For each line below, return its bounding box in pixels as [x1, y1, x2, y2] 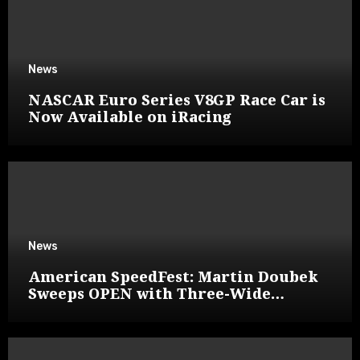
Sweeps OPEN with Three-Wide [27, 283, 271, 303]
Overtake [27, 300, 101, 320]
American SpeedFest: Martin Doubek [27, 266, 317, 286]
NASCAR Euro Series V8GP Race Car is [27, 90, 325, 110]
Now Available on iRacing [27, 107, 231, 127]
